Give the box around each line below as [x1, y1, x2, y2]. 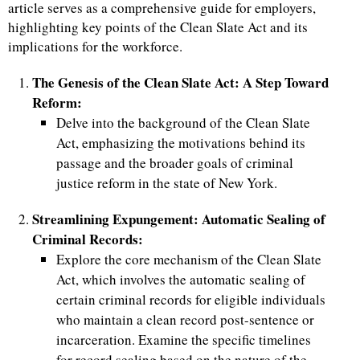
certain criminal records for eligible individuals [55, 290, 325, 309]
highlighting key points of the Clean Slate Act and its [8, 18, 308, 37]
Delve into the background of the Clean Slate [55, 113, 310, 133]
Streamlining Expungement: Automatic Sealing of [31, 209, 325, 230]
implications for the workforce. [8, 37, 182, 56]
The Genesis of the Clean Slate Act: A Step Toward [31, 72, 329, 93]
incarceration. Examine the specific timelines [55, 330, 311, 350]
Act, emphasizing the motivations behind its [55, 133, 305, 153]
